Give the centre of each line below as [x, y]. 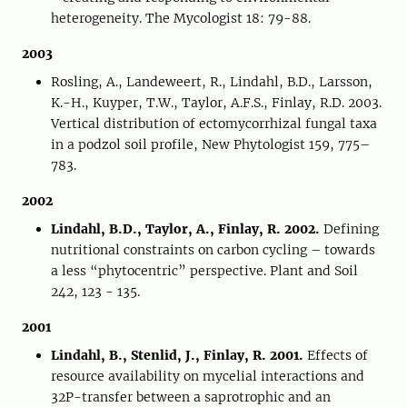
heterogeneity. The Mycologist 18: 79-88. [181, 18]
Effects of [336, 355]
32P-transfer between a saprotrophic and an [191, 397]
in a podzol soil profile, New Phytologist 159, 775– [210, 144]
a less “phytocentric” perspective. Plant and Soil [204, 271]
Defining [349, 229]
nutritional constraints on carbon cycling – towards [213, 250]
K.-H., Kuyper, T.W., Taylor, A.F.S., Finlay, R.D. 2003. [216, 103]
